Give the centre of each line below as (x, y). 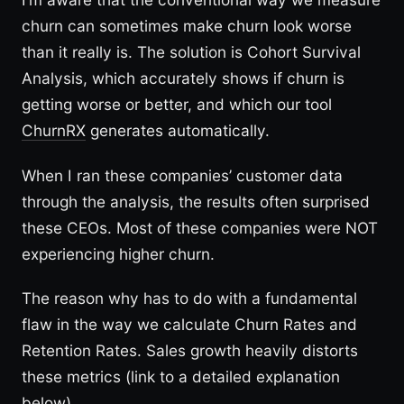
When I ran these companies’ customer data (182, 175)
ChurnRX (54, 130)
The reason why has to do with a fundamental (189, 298)
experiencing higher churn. (118, 253)
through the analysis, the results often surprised (196, 201)
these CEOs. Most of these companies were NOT (200, 227)
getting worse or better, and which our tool (177, 104)
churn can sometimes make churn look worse (187, 25)
